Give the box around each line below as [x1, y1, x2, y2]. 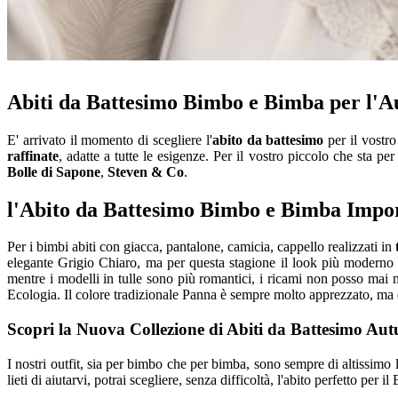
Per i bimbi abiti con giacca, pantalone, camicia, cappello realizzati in [7, 239, 396, 255]
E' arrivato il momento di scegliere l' [7, 131, 212, 147]
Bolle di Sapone [7, 163, 100, 179]
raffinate [7, 147, 59, 163]
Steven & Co [107, 163, 184, 179]
